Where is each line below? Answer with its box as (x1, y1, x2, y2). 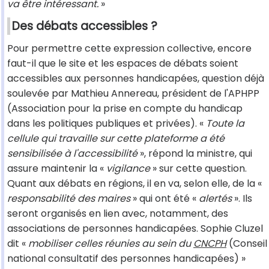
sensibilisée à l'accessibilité (7, 147, 138, 161)
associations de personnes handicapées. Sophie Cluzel (7, 222, 263, 236)
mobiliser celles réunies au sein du (28, 237, 193, 251)
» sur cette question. (150, 162, 247, 176)
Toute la (206, 116, 244, 131)
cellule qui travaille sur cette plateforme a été (7, 131, 225, 146)
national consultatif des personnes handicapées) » (7, 252, 246, 266)
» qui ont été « (130, 192, 199, 206)
